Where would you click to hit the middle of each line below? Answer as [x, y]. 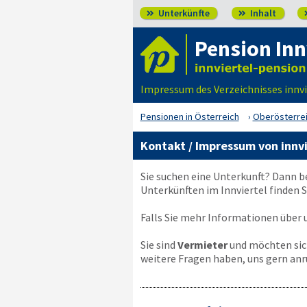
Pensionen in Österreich [189, 116]
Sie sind [159, 245]
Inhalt [262, 13]
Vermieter [202, 245]
